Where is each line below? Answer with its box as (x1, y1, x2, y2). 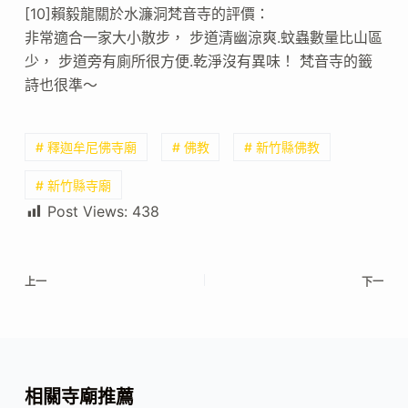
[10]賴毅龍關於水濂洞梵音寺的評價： (24, 5, 270, 24)
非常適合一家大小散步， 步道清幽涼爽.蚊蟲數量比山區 (24, 28, 382, 47)
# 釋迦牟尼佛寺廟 (35, 139, 137, 156)
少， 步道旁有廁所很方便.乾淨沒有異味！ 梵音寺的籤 (24, 52, 372, 71)
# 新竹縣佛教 (244, 139, 321, 156)
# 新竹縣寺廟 (35, 177, 111, 193)
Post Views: (46, 201, 127, 220)
